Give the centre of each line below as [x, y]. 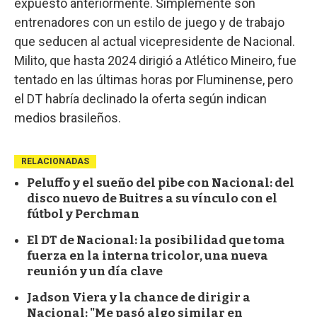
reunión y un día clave [95, 271]
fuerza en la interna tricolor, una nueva [148, 255]
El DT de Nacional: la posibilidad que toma [156, 240]
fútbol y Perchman [83, 214]
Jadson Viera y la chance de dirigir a [139, 297]
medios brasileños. [68, 117]
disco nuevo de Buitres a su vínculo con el [152, 198]
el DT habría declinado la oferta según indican [140, 98]
